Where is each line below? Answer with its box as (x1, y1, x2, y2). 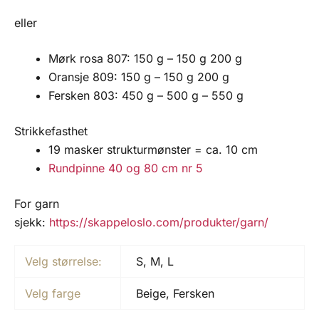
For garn (14, 197, 59, 211)
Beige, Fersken (136, 286, 215, 301)
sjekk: (14, 215, 46, 230)
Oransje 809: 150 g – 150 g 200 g (48, 70, 229, 85)
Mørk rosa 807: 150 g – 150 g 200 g (48, 51, 242, 66)
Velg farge (25, 286, 81, 301)
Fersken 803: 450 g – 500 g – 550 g (48, 88, 244, 103)
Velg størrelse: (25, 254, 103, 269)
